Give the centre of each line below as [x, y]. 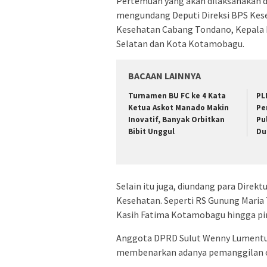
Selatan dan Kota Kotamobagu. [180, 44]
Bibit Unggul [151, 132]
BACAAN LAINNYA [164, 76]
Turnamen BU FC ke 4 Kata [177, 96]
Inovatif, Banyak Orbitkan [176, 120]
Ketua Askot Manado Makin [178, 108]
